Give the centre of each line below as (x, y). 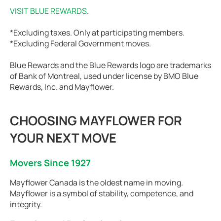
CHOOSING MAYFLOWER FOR (96, 120)
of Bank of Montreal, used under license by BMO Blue (104, 76)
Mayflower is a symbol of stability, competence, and (102, 193)
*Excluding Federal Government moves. (80, 43)
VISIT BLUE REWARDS (48, 11)
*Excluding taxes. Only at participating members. (97, 32)
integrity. (26, 204)
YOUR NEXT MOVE (63, 138)
